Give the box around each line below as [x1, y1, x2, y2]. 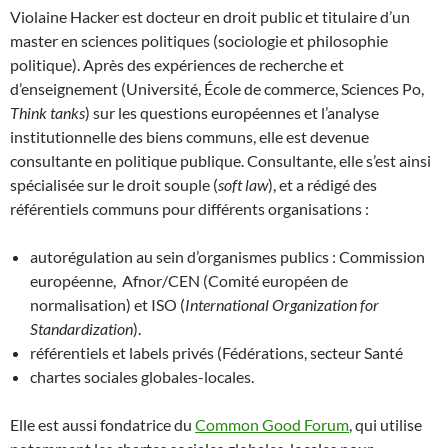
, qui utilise [349, 415, 422, 434]
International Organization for [185, 295, 379, 314]
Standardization [30, 319, 133, 338]
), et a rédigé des [268, 175, 377, 194]
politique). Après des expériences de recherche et [10, 55, 344, 74]
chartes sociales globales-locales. [30, 367, 254, 386]
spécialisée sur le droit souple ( [10, 175, 218, 194]
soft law [218, 175, 268, 194]
